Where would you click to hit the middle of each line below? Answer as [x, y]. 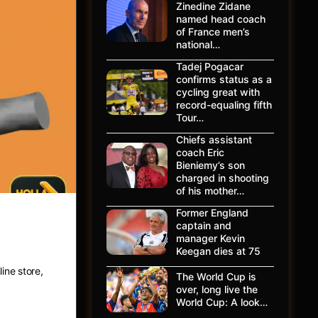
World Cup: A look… [222, 302]
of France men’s [213, 32]
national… [198, 44]
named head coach [221, 19]
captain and [204, 225]
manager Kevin [210, 238]
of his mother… [210, 191]
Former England [212, 213]
